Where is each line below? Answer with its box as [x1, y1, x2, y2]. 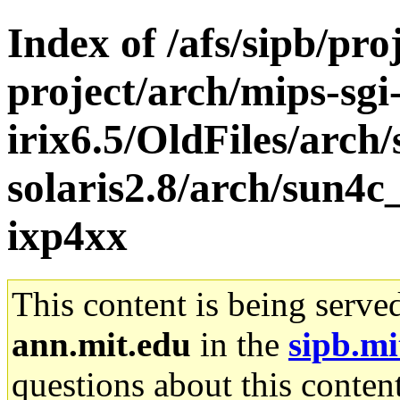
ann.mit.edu [12, 324, 191, 363]
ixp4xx [7, 212, 128, 260]
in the [191, 324, 288, 363]
